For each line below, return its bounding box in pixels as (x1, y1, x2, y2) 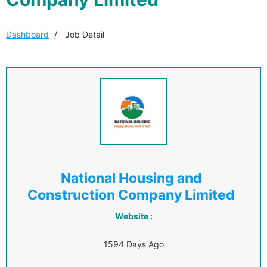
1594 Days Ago (103, 239, 164, 249)
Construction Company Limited (27, 187, 235, 203)
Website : (114, 211, 153, 221)
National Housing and (60, 170, 202, 187)
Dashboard (6, 29, 49, 39)
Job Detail (63, 29, 104, 39)
